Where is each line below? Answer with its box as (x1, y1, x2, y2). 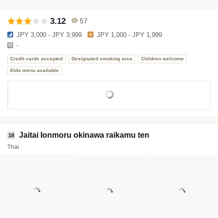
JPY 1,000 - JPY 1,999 (97, 31, 162, 38)
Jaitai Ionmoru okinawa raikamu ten (19, 130, 149, 139)
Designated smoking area (72, 56, 132, 62)
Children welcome (141, 56, 184, 62)
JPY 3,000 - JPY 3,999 (17, 31, 82, 38)
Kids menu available (10, 68, 59, 73)
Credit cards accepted (10, 56, 63, 62)
